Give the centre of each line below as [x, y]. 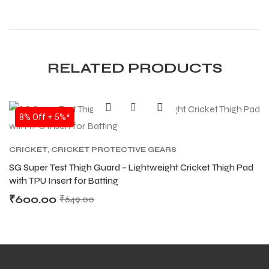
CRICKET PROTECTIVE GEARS [114, 150]
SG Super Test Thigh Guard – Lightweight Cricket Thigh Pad [131, 168]
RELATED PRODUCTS [134, 68]
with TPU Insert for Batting [64, 181]
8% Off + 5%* [45, 117]
